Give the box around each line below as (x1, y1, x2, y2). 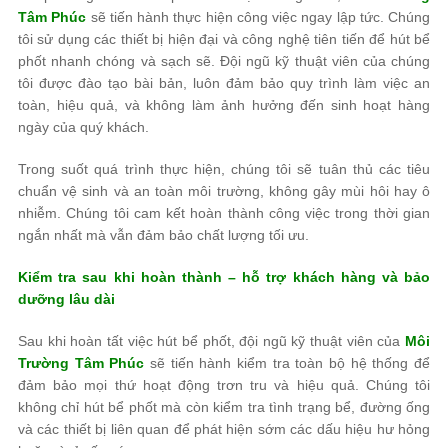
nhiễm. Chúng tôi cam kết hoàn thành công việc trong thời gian (18, 205, 430, 222)
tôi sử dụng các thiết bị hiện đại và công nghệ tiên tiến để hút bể (18, 31, 430, 48)
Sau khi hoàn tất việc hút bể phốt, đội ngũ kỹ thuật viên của (18, 333, 405, 350)
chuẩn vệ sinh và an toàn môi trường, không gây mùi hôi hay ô (18, 183, 430, 200)
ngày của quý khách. (18, 119, 149, 136)
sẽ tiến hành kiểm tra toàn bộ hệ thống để (144, 355, 431, 372)
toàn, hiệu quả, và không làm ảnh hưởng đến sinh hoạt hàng (18, 97, 430, 114)
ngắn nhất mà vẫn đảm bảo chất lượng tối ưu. (18, 227, 309, 244)
